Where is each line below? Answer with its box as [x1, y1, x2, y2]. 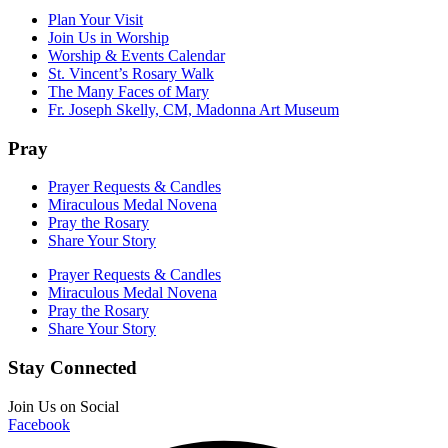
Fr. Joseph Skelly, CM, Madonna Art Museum [48, 100, 339, 118]
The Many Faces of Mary [48, 82, 209, 100]
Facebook [8, 415, 70, 433]
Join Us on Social [8, 397, 119, 415]
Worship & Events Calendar [48, 46, 225, 64]
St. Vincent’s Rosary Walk [48, 64, 214, 82]
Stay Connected [8, 357, 137, 379]
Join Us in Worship [48, 28, 169, 46]
